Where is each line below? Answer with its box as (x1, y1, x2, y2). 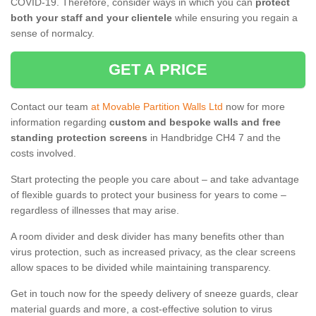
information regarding (11, 116, 109, 128)
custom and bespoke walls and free (109, 116, 281, 128)
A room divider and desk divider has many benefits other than (11, 231, 284, 243)
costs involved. (11, 147, 76, 159)
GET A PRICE (108, 61, 208, 79)
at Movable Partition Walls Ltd (91, 101, 223, 113)
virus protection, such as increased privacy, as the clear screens (11, 246, 296, 258)
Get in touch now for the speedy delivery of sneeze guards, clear (11, 288, 298, 300)
